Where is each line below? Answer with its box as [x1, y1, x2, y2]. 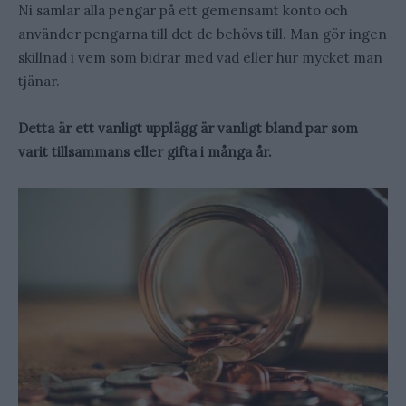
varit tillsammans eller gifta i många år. [18, 142, 272, 160]
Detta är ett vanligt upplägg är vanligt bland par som [18, 119, 358, 137]
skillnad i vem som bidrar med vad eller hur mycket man [18, 48, 382, 66]
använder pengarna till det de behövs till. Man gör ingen [18, 24, 387, 43]
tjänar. [18, 72, 60, 90]
